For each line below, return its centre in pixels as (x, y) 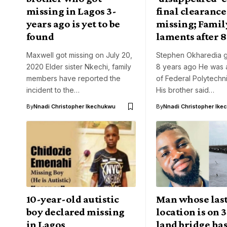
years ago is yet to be (73, 24)
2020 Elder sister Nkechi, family (79, 67)
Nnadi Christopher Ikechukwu (74, 107)
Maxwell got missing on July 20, (79, 55)
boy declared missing (75, 212)
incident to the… (53, 90)
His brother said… (185, 90)
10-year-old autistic (73, 199)
